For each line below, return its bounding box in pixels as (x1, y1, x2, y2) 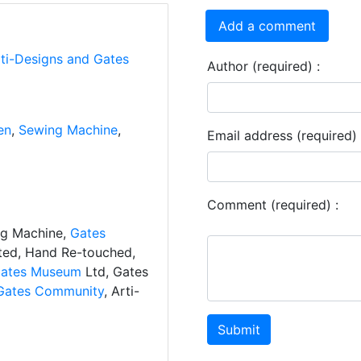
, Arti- (103, 283, 139, 300)
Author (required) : (207, 58, 320, 75)
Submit (218, 322, 260, 338)
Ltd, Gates (85, 263, 148, 280)
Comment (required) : (207, 197, 338, 214)
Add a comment (218, 18, 316, 35)
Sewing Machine (18, 122, 118, 139)
